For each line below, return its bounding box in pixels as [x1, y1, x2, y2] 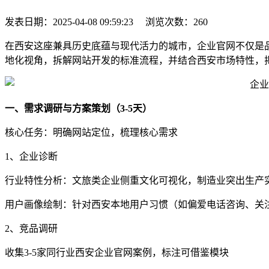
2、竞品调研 [5, 223, 58, 234]
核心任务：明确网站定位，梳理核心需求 [5, 127, 178, 138]
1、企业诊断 [5, 151, 58, 162]
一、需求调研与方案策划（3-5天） [5, 103, 152, 113]
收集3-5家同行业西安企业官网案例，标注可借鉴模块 [5, 247, 229, 258]
